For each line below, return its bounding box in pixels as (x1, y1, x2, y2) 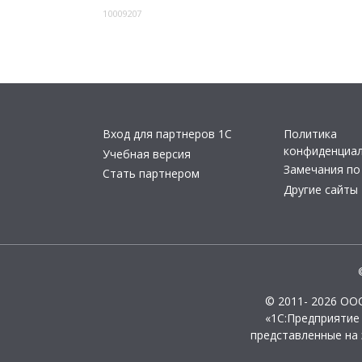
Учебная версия (103, 145, 191, 162)
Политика (284, 126, 337, 141)
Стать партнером (103, 166, 200, 181)
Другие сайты (284, 181, 358, 197)
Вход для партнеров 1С (103, 126, 232, 141)
